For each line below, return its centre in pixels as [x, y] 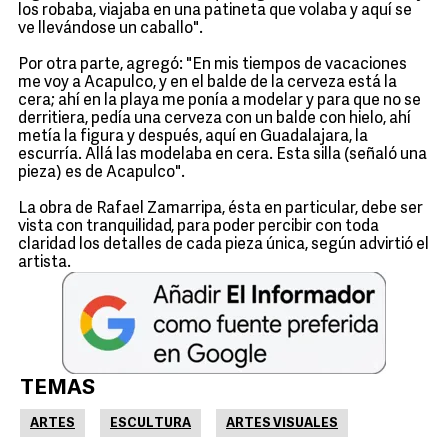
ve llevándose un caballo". [110, 29]
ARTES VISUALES [282, 423]
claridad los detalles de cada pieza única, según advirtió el [223, 245]
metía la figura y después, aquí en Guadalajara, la [193, 137]
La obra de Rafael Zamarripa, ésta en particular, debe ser [220, 209]
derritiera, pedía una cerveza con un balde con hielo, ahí [214, 119]
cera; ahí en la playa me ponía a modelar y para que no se [219, 101]
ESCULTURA [150, 423]
